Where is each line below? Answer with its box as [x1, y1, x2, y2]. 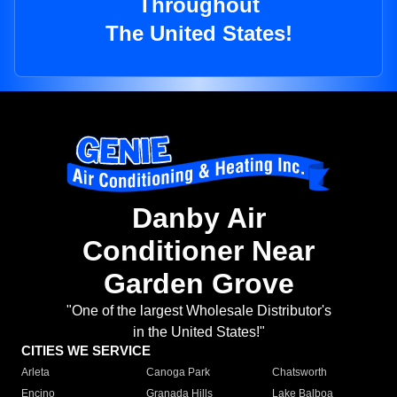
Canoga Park [146, 366, 211, 379]
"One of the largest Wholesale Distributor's [66, 303, 331, 319]
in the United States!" [132, 324, 265, 340]
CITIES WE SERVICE [21, 343, 151, 359]
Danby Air [131, 202, 266, 235]
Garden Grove [103, 268, 294, 300]
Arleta [21, 366, 50, 379]
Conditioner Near [82, 235, 315, 268]
